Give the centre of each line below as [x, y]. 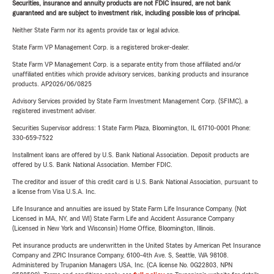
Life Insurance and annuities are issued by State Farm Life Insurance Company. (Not [129, 209]
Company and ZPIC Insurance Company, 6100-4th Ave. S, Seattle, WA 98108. [120, 255]
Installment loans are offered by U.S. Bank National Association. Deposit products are [131, 155]
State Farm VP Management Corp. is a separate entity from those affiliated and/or [127, 64]
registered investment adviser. [54, 111]
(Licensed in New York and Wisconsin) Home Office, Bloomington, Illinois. [114, 228]
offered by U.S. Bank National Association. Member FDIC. [92, 165]
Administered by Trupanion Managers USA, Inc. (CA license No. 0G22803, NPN [122, 265]
